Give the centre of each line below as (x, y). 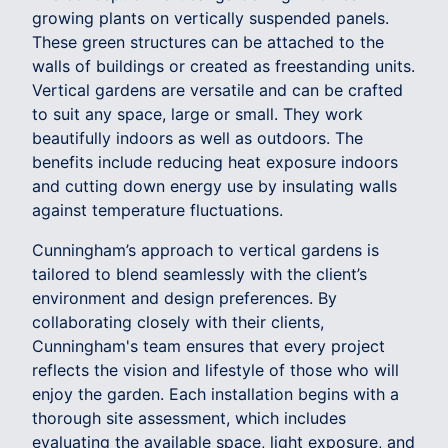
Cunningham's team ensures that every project (208, 345)
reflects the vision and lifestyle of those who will (215, 369)
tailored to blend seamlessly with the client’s (199, 273)
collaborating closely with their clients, (178, 321)
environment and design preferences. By (184, 297)
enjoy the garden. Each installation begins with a (215, 393)
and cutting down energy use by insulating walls (214, 185)
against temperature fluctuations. (157, 209)
